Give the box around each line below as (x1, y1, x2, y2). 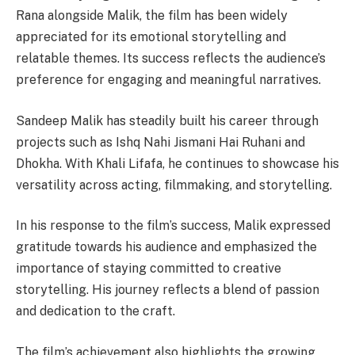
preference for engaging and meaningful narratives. (16, 72, 321, 87)
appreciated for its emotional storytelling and (16, 29, 286, 44)
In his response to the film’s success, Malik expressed (16, 218, 330, 234)
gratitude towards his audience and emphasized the (16, 239, 317, 255)
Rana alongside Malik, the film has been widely (16, 8, 288, 23)
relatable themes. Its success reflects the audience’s (16, 51, 326, 66)
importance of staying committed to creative (16, 261, 281, 277)
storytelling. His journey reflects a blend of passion (16, 282, 319, 298)
